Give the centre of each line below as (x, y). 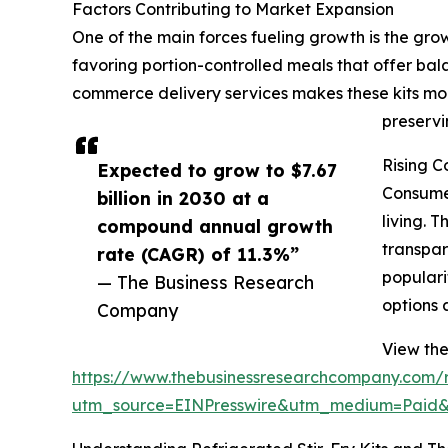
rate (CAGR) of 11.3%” (198, 254)
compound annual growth (215, 226)
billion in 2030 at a (183, 198)
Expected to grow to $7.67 (217, 170)
